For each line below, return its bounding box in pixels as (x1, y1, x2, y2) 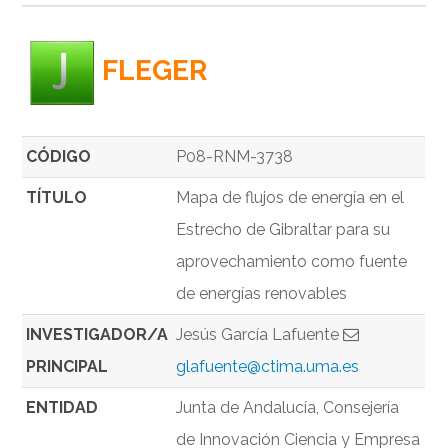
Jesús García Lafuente (176, 325, 344, 345)
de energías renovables (176, 284, 348, 304)
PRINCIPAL (26, 357, 109, 377)
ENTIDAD (26, 398, 99, 418)
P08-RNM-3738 (176, 147, 294, 167)
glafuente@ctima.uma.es (176, 357, 360, 377)
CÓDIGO (26, 147, 92, 167)
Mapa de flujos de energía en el (176, 188, 405, 208)
